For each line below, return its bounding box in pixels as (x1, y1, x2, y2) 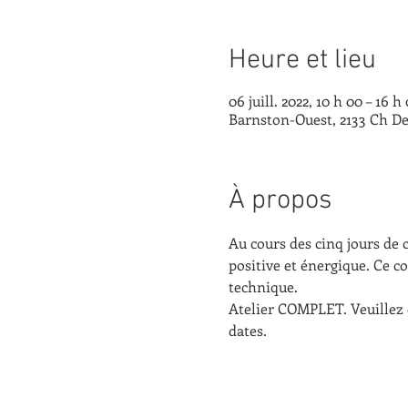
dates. (228, 320, 267, 340)
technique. (228, 276, 298, 296)
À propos (228, 183, 331, 218)
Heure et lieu (228, 43, 376, 77)
